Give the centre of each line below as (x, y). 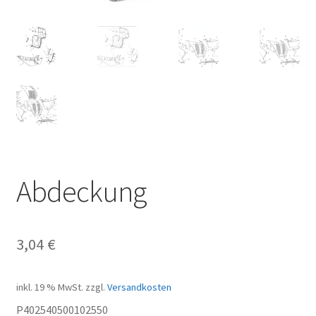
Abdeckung (81, 191)
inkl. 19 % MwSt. (49, 287)
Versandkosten (139, 287)
